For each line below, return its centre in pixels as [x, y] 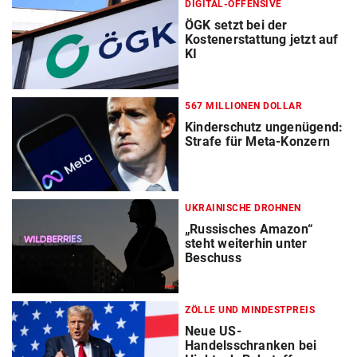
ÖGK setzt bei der [236, 25]
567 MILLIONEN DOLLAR [243, 106]
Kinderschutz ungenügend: [264, 127]
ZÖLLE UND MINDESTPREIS [250, 310]
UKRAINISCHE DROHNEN [243, 208]
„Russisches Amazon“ [249, 229]
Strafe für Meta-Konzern [257, 142]
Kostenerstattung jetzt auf [262, 39]
